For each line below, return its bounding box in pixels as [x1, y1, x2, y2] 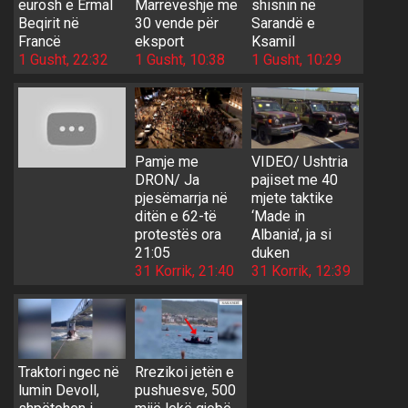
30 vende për [134, 14, 219, 32]
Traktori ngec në [18, 363, 119, 382]
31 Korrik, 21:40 [134, 261, 234, 280]
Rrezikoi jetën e [134, 363, 234, 382]
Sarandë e [250, 14, 315, 32]
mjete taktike [250, 189, 333, 207]
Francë [18, 32, 61, 50]
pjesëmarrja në [134, 189, 228, 207]
